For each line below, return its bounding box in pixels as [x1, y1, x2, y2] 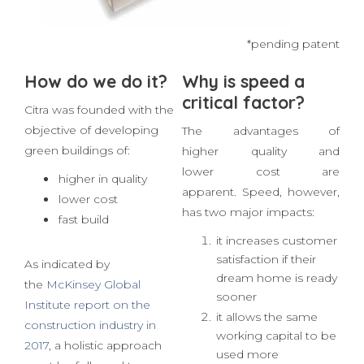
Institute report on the [24, 340, 150, 356]
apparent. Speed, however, [182, 227, 340, 243]
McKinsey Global [46, 320, 141, 336]
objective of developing [24, 166, 158, 181]
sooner [216, 332, 257, 348]
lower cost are [182, 207, 340, 223]
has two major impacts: [182, 248, 314, 263]
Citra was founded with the [24, 145, 174, 161]
